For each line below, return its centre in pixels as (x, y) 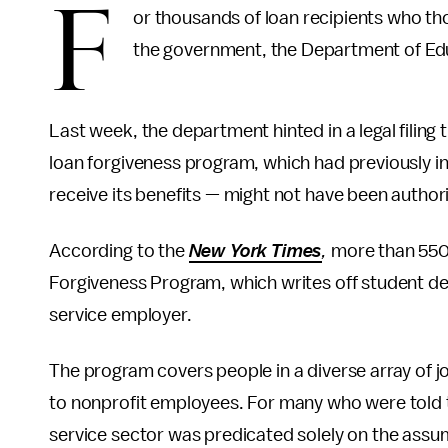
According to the (119, 251)
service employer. (122, 315)
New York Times (255, 251)
